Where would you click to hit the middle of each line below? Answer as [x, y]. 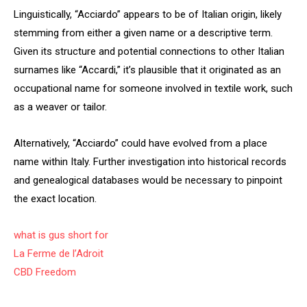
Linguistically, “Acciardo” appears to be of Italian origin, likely [148, 14]
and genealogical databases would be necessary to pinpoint [148, 180]
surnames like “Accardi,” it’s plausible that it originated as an [147, 70]
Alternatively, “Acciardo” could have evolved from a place [140, 143]
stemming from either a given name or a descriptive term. [143, 33]
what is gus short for [61, 235]
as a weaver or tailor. [60, 107]
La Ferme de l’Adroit [59, 254]
